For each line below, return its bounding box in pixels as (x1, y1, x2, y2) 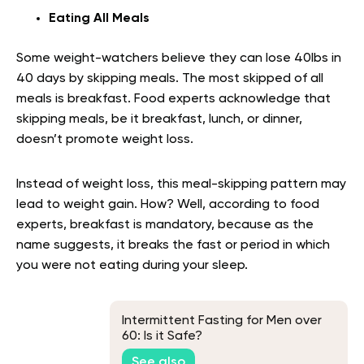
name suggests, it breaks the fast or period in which (16, 238, 330, 252)
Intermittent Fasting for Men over (122, 314, 322, 328)
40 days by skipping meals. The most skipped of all (16, 71, 323, 85)
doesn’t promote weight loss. (16, 132, 193, 146)
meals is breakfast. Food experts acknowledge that (16, 92, 331, 106)
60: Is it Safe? (122, 330, 202, 344)
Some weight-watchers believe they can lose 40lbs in (16, 51, 341, 65)
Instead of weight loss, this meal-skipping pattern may (16, 177, 346, 191)
